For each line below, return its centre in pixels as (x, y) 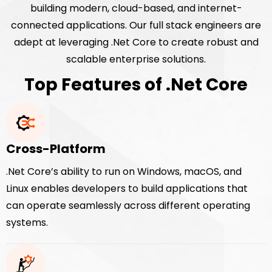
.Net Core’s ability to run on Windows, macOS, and (124, 171)
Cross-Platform (56, 148)
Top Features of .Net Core (136, 84)
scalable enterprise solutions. (136, 59)
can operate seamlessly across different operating (128, 205)
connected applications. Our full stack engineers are (136, 25)
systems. (27, 222)
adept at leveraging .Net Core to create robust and (136, 42)
